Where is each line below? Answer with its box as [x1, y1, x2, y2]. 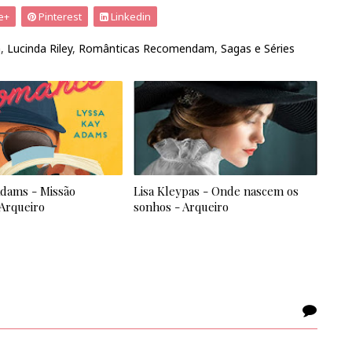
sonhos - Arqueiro [134, 199, 229, 215]
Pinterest [36, 9, 82, 24]
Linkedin [108, 9, 151, 24]
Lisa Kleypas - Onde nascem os [134, 183, 299, 200]
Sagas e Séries [221, 41, 295, 57]
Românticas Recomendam [79, 41, 214, 57]
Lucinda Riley [7, 41, 72, 57]
